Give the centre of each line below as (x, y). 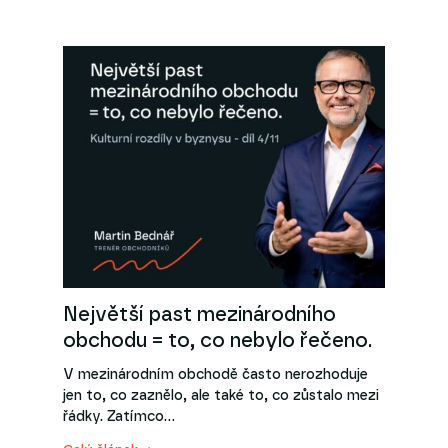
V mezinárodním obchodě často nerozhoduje (215, 375)
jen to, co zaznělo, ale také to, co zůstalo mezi (220, 396)
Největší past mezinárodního (199, 314)
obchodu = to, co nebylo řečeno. (219, 340)
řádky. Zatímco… (118, 417)
